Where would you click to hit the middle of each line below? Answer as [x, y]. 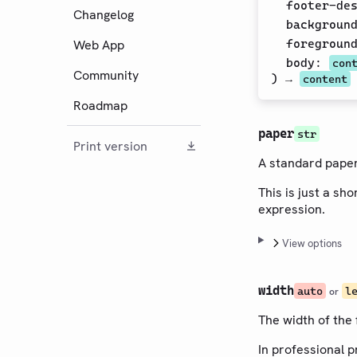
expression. [292, 209]
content [325, 78]
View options [312, 243]
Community [106, 75]
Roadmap [100, 105]
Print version [110, 146]
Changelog [104, 14]
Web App [99, 45]
